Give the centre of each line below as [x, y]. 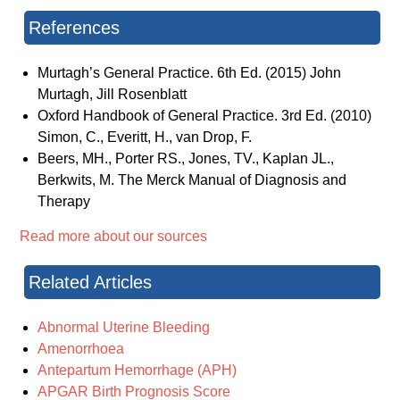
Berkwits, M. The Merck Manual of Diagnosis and [192, 180]
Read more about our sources [114, 237]
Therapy [64, 202]
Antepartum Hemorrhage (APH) [137, 371]
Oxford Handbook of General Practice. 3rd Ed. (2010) [205, 116]
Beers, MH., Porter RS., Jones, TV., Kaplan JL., [186, 159]
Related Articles [91, 283]
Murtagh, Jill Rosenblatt [112, 95]
